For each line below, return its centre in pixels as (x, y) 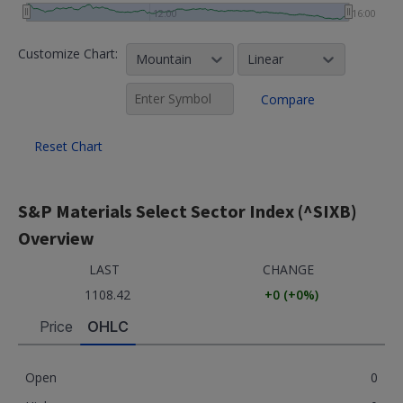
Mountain (164, 59)
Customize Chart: (68, 54)
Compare (288, 99)
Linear (265, 59)
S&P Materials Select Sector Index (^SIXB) (188, 211)
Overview (56, 238)
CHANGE (288, 269)
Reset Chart (68, 146)
